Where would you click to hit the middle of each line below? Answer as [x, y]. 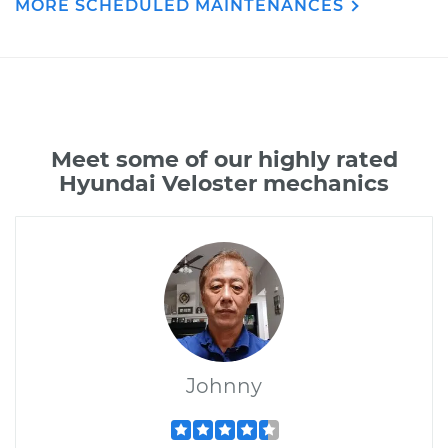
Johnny [224, 386]
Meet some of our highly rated [224, 159]
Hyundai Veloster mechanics [224, 183]
